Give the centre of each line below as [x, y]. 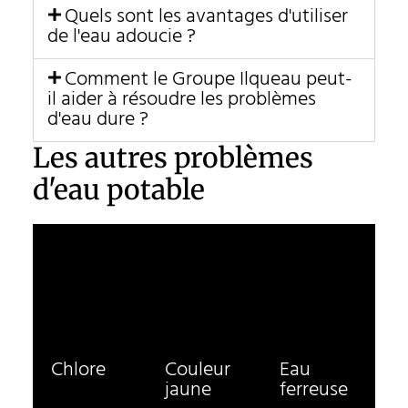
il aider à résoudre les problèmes [181, 99]
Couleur [198, 370]
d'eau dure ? [97, 119]
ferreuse [313, 390]
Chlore [78, 370]
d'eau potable [118, 189]
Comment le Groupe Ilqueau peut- [209, 79]
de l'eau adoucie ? [121, 36]
